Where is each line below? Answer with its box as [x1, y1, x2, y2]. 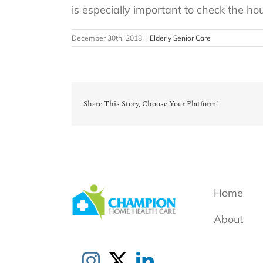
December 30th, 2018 [72, 33, 142, 43]
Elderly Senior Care [150, 33, 211, 43]
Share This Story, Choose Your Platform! [83, 97, 218, 110]
